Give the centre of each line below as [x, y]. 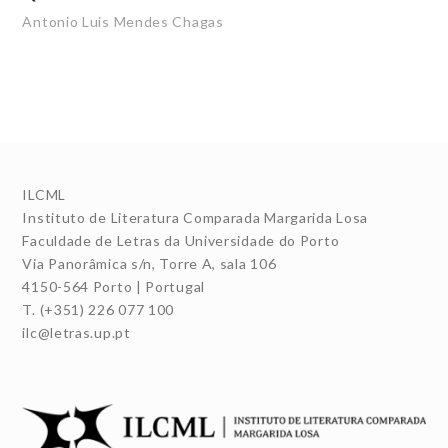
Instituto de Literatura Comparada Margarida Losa [195, 217]
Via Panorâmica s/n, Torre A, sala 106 [149, 263]
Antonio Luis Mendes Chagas [123, 21]
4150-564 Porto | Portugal [113, 286]
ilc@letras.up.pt [76, 332]
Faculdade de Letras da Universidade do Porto [181, 240]
